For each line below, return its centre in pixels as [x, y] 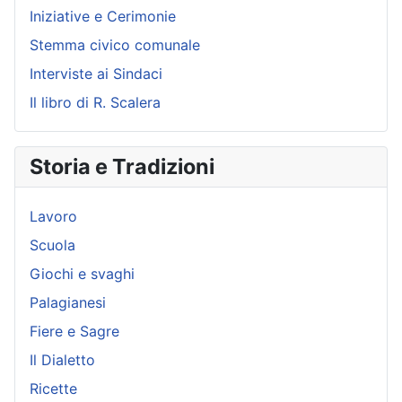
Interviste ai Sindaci [96, 73]
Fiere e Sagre [74, 331]
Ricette [53, 388]
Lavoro [53, 216]
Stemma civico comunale [115, 44]
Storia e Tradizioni [122, 166]
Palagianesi [68, 302]
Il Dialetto [62, 359]
